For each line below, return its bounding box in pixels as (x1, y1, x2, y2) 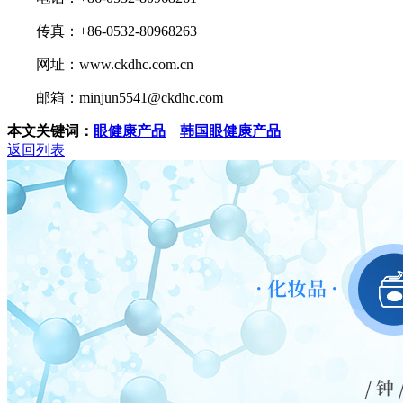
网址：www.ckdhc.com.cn (7, 57, 193, 73)
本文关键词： (7, 123, 94, 139)
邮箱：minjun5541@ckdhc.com (7, 90, 223, 106)
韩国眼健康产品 (180, 123, 281, 139)
